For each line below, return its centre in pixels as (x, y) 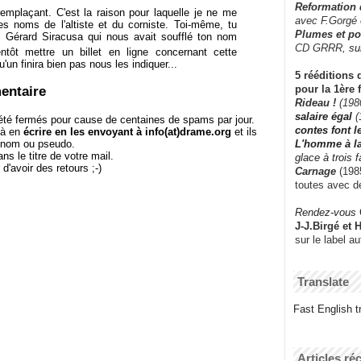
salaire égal (324, 116)
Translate (323, 281)
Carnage (315, 171)
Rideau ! (317, 102)
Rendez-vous (326, 212)
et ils (244, 131)
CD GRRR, (322, 48)
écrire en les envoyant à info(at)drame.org (127, 131)
